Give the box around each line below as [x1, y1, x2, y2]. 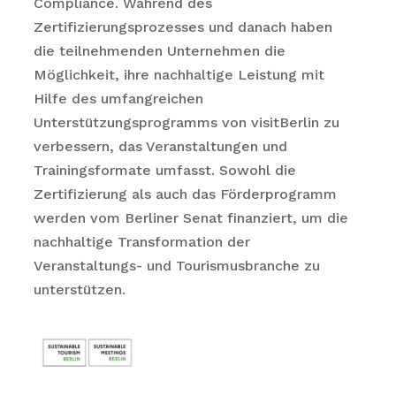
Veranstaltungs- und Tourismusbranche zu [33, 257, 320, 274]
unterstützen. [33, 281, 126, 298]
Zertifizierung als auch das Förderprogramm [33, 186, 337, 202]
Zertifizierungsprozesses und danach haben [33, 19, 332, 35]
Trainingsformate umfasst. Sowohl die [33, 162, 296, 179]
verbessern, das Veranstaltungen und [33, 138, 287, 155]
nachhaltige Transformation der [33, 233, 250, 250]
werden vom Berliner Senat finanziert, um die [33, 209, 348, 226]
